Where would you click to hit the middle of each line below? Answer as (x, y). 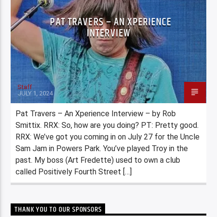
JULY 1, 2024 (35, 93)
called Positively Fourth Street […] (74, 171)
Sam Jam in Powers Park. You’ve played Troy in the (102, 148)
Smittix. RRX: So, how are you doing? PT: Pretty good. (107, 125)
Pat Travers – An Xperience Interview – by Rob (96, 113)
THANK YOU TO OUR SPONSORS (58, 209)
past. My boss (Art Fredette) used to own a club (98, 160)
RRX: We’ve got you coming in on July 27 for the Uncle (108, 137)
